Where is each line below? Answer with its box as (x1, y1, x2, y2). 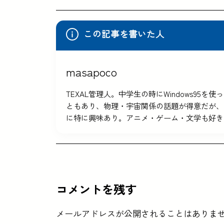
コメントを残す (56, 180, 136, 198)
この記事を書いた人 (83, 27, 164, 40)
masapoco (66, 63, 117, 79)
